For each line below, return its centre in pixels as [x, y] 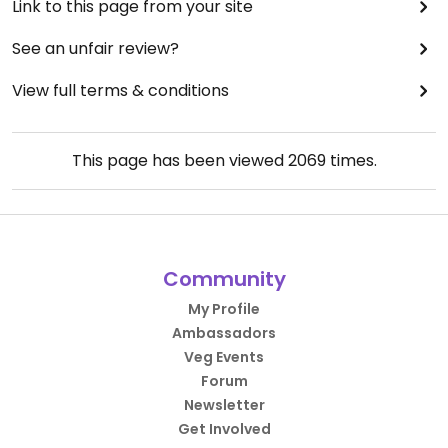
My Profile [224, 308]
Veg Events [224, 356]
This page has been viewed [179, 160]
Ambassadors [224, 332]
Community [224, 278]
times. [351, 160]
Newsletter [224, 404]
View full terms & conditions [120, 90]
